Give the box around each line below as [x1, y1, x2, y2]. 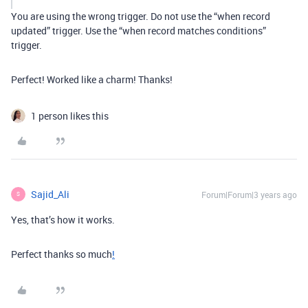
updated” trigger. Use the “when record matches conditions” [11, 23, 266, 37]
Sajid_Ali [31, 187, 69, 201]
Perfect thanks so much [11, 247, 112, 261]
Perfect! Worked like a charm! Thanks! [11, 72, 173, 86]
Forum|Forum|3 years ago [201, 188, 297, 200]
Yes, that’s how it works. [11, 212, 115, 226]
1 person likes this [31, 109, 109, 122]
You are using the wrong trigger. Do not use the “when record [11, 9, 270, 23]
